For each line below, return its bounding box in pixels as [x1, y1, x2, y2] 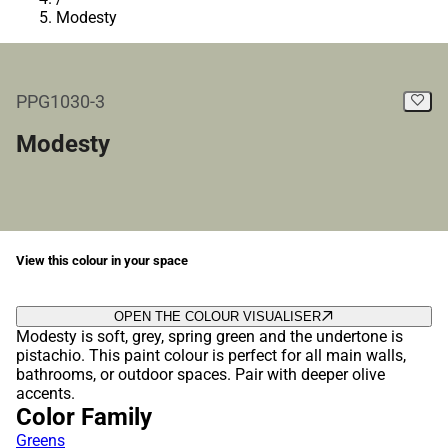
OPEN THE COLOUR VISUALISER [114, 309, 321, 325]
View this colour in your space [16, 253, 188, 269]
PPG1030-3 [16, 91, 105, 112]
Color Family [16, 403, 152, 432]
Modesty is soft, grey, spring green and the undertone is [16, 327, 403, 347]
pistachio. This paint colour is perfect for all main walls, [16, 346, 406, 366]
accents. [16, 384, 75, 404]
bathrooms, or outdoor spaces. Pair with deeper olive [16, 365, 385, 385]
